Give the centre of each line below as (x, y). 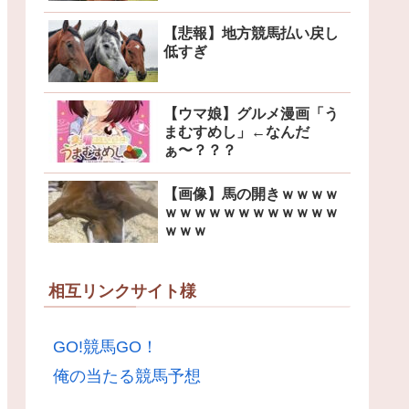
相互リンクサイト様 (122, 292)
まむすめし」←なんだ (236, 132)
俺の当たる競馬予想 (127, 377)
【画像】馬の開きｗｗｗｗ (251, 194)
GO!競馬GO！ (105, 347)
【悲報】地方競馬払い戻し (251, 33)
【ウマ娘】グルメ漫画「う (251, 114)
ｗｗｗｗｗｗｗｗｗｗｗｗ (251, 213)
